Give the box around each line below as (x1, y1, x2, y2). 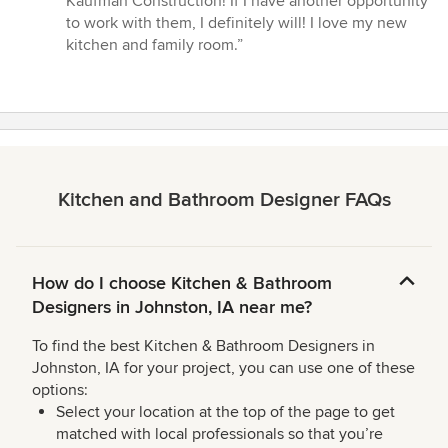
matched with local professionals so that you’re (56, 424, 383, 445)
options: (32, 380, 88, 401)
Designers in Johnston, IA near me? (32, 296, 312, 319)
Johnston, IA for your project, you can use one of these (32, 358, 415, 379)
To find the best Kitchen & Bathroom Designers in (32, 336, 375, 357)
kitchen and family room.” (66, 35, 243, 56)
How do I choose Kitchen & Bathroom (32, 272, 332, 295)
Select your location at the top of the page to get (56, 402, 395, 423)
